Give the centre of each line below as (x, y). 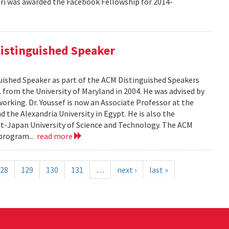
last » (158, 170)
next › (127, 170)
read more (56, 136)
